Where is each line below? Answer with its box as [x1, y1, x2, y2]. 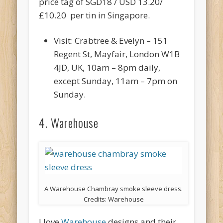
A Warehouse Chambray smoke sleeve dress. [44, 184, 183, 194]
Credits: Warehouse [83, 195, 144, 204]
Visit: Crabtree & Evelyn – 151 [54, 35, 168, 47]
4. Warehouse [39, 113, 99, 132]
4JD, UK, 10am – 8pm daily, [54, 62, 161, 74]
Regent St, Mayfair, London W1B [54, 48, 180, 60]
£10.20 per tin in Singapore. [39, 9, 150, 21]
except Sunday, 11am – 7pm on [54, 75, 178, 87]
